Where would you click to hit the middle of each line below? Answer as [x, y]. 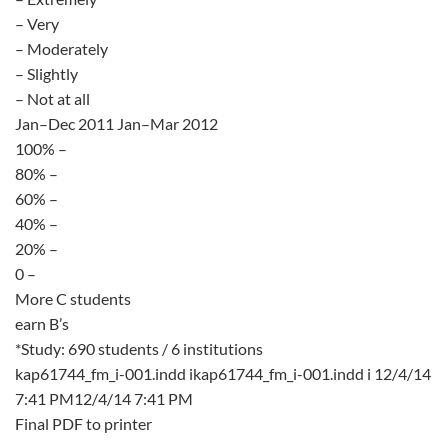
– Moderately [61, 48]
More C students [73, 298]
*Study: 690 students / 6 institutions [139, 348]
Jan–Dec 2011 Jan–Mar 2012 [116, 123]
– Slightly [46, 73]
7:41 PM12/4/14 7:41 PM [104, 398]
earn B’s [42, 323]
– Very [37, 23]
